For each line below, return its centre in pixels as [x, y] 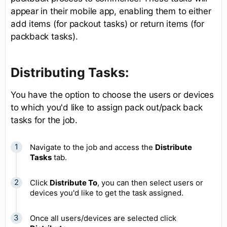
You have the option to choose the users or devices [112, 95]
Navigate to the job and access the [92, 147]
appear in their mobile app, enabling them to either [111, 11]
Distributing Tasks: [70, 73]
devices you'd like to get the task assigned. [107, 193]
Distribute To [73, 183]
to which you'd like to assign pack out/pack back [107, 108]
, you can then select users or [150, 183]
